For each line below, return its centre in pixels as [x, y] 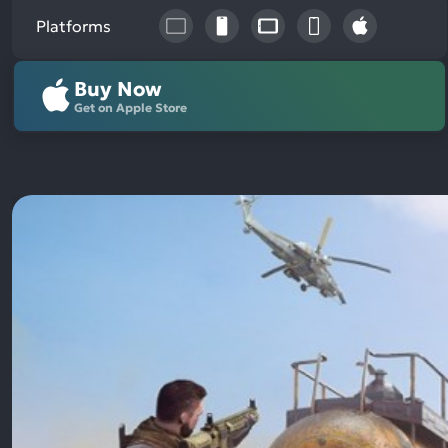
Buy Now [118, 89]
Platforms [73, 25]
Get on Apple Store [130, 107]
